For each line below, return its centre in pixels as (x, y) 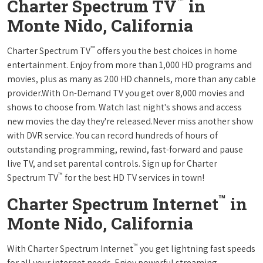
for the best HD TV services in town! (134, 177)
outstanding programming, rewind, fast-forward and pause (125, 149)
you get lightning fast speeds (197, 248)
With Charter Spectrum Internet (70, 248)
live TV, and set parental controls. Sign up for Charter (112, 163)
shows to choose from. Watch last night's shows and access (124, 107)
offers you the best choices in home (166, 50)
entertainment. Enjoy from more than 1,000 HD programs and (129, 65)
